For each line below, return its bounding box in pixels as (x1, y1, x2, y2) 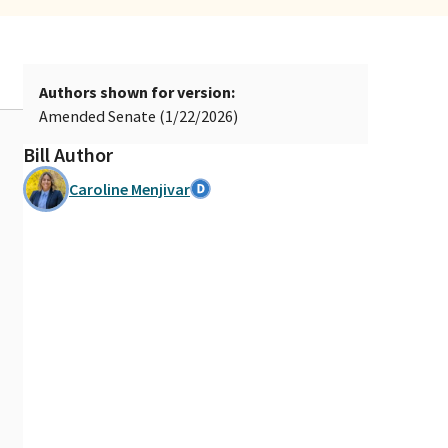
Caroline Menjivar (69, 178, 190, 199)
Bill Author (23, 141, 113, 167)
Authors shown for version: (39, 81, 235, 102)
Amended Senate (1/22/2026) (39, 105, 238, 126)
